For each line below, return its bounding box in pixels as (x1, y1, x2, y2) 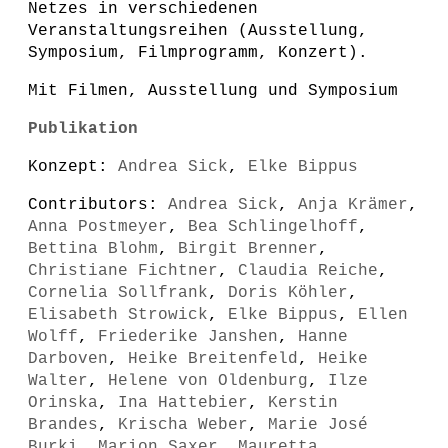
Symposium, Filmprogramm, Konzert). (28, 44, 368, 62)
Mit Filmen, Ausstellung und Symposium (28, 82, 398, 100)
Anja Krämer (298, 196, 408, 214)
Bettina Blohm (28, 240, 158, 258)
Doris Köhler (228, 284, 348, 302)
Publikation (28, 120, 138, 138)
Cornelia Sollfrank (28, 284, 208, 302)
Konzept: (28, 158, 118, 176)
